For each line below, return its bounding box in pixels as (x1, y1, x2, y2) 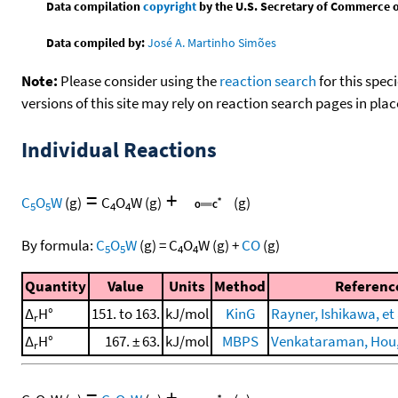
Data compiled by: (46, 34, 146, 51)
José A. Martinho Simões (147, 34, 277, 51)
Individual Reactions (21, 135, 217, 163)
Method (214, 275, 266, 296)
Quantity (25, 275, 86, 296)
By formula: (21, 235, 96, 255)
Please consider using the (58, 70, 219, 91)
